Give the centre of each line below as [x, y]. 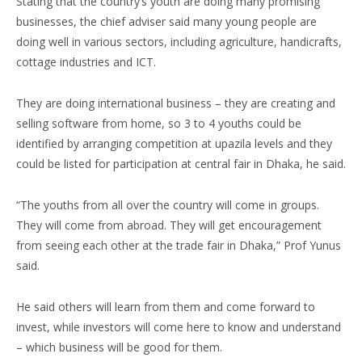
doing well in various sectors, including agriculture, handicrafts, [179, 42]
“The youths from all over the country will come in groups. [168, 205]
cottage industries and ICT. [86, 62]
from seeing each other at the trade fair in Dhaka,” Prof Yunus [179, 246]
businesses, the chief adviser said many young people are [166, 22]
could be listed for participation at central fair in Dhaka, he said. [181, 164]
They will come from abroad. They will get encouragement [169, 225]
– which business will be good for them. [119, 347]
